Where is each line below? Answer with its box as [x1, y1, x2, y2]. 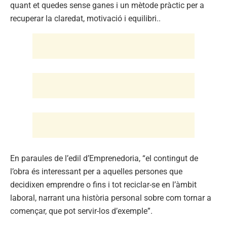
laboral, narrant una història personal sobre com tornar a [10, 193, 211, 203]
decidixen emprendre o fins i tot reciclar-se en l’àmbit [10, 179, 197, 190]
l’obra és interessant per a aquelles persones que [10, 166, 182, 176]
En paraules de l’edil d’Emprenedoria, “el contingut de [10, 153, 198, 163]
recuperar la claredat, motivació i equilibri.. [10, 13, 161, 23]
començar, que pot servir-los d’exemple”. [10, 206, 153, 216]
